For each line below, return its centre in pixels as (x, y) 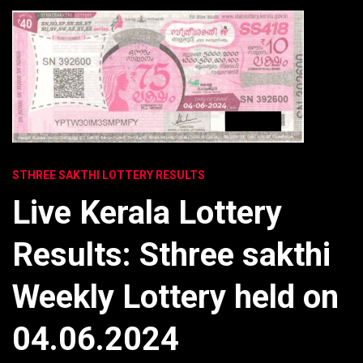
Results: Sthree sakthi (171, 255)
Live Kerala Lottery (147, 213)
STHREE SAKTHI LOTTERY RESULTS (109, 175)
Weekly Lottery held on (175, 297)
